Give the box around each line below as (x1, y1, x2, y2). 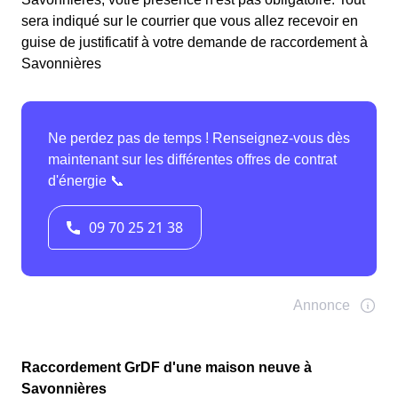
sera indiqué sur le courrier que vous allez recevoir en (21, 13, 358, 28)
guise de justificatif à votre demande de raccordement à (21, 35, 368, 50)
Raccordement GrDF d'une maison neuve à (21, 360, 312, 375)
